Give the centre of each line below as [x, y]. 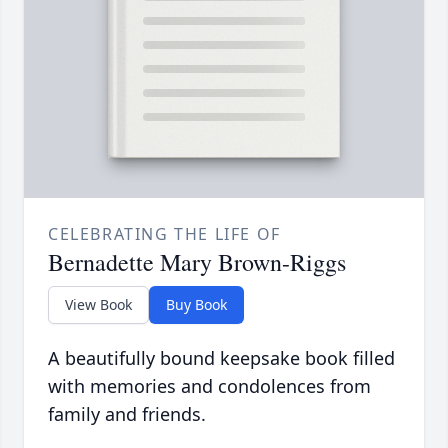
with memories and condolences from [209, 386]
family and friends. [127, 414]
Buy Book [196, 305]
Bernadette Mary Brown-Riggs [197, 262]
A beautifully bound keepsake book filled [221, 358]
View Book [98, 305]
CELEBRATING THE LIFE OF [164, 234]
